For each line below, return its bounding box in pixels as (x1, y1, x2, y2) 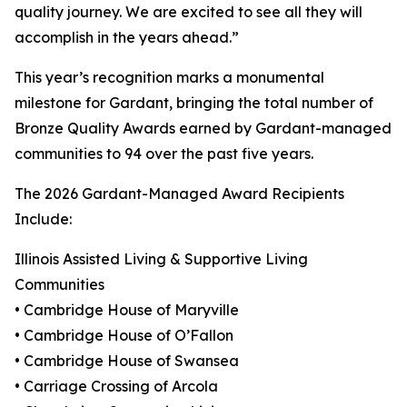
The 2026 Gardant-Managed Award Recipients (15, 184, 344, 203)
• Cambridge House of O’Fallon (15, 326, 233, 345)
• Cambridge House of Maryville (15, 301, 239, 320)
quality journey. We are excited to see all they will (15, 3, 362, 22)
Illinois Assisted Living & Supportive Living (15, 250, 308, 269)
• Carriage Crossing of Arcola (15, 377, 218, 396)
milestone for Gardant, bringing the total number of (15, 94, 373, 113)
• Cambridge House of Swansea (15, 352, 239, 371)
